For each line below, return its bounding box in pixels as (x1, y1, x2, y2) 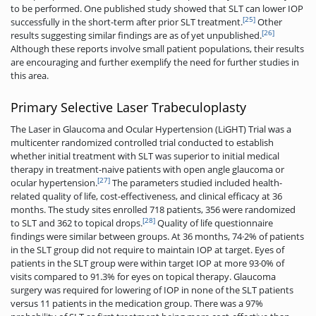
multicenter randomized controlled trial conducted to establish (11, 135, 274, 149)
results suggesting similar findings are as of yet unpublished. (11, 28, 262, 42)
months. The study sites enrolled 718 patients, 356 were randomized (11, 202, 296, 216)
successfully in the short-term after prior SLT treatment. (11, 15, 243, 28)
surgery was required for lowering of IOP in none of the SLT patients (11, 283, 293, 296)
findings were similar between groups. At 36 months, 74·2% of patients (11, 229, 304, 243)
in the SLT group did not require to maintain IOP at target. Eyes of (11, 243, 284, 256)
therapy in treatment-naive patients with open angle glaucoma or (11, 162, 284, 176)
